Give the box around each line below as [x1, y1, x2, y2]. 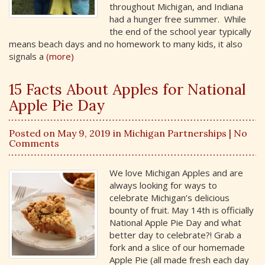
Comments [9, 137, 59, 149]
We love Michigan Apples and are [109, 166, 243, 179]
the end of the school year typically [109, 25, 251, 37]
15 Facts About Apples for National [9, 79, 245, 99]
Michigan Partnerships [124, 127, 227, 139]
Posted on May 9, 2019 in [9, 127, 124, 139]
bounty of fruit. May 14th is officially [109, 203, 254, 216]
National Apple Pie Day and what [109, 216, 241, 228]
